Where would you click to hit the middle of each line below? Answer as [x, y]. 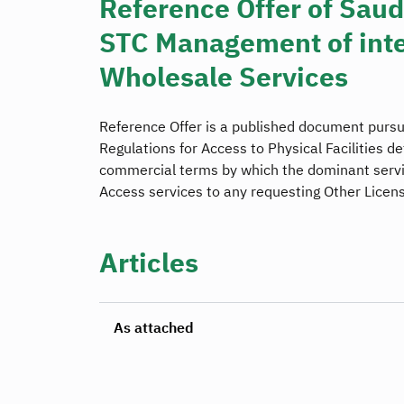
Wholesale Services [223, 77]
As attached [153, 328]
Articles [148, 263]
